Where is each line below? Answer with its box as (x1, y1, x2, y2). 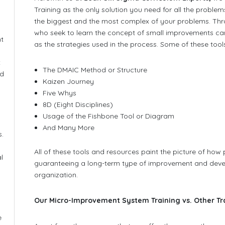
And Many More (43, 123, 95, 133)
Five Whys (43, 88, 77, 98)
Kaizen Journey (43, 77, 94, 86)
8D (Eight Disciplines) (43, 100, 114, 109)
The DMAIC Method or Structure (43, 65, 148, 75)
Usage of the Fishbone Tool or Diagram (43, 111, 175, 121)
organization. (34, 170, 78, 179)
